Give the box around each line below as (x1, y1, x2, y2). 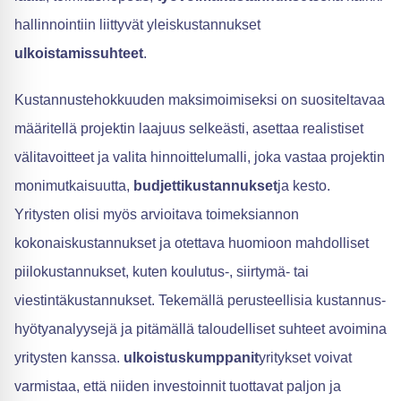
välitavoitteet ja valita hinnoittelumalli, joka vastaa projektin (14, 149, 385, 166)
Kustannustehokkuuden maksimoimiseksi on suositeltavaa (14, 92, 385, 108)
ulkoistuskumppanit (124, 350, 259, 366)
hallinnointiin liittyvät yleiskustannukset (14, 17, 260, 33)
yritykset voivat (259, 350, 352, 366)
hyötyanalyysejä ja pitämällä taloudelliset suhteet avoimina (14, 321, 387, 337)
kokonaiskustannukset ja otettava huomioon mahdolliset (14, 235, 369, 252)
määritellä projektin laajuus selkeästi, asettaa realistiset (14, 121, 363, 137)
